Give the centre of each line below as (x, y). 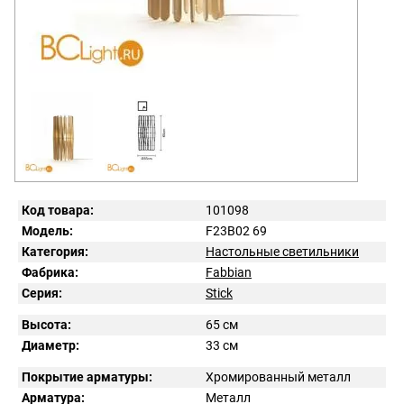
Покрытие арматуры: (87, 376)
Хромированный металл (278, 376)
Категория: (55, 251)
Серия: (42, 293)
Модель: (47, 230)
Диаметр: (50, 345)
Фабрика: (50, 272)
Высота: (46, 324)
